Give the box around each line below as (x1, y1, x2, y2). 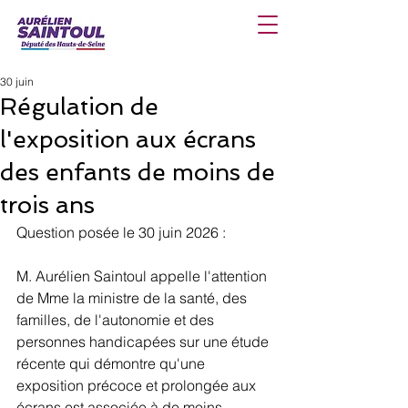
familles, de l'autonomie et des (16, 311, 218, 329)
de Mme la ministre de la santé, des (16, 289, 250, 307)
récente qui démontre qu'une (16, 354, 209, 372)
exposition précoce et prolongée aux (16, 376, 260, 394)
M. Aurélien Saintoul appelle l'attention (16, 267, 270, 285)
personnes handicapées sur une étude (16, 332, 272, 351)
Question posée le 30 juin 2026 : (16, 223, 229, 241)
